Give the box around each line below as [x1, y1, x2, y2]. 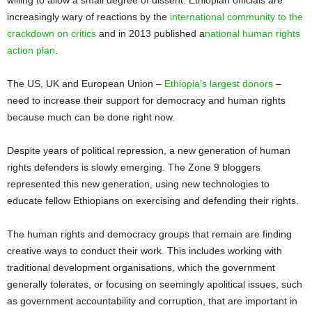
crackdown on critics [7, 27, 96, 39]
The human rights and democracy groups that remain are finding [7, 228, 292, 240]
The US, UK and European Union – [7, 77, 164, 89]
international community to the [170, 10, 303, 22]
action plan [7, 44, 55, 56]
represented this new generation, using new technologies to [7, 178, 270, 189]
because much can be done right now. [7, 111, 175, 123]
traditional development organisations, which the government [7, 261, 275, 273]
